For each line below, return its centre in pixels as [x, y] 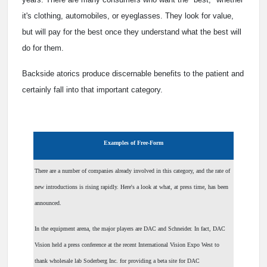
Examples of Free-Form [133, 143]
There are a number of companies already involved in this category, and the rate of [132, 171]
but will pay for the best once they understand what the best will [132, 32]
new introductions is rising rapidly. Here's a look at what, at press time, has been [131, 187]
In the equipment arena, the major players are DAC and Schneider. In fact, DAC [130, 229]
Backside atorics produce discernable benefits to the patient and [133, 74]
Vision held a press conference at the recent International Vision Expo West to [127, 245]
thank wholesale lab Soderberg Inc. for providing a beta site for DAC [117, 261]
